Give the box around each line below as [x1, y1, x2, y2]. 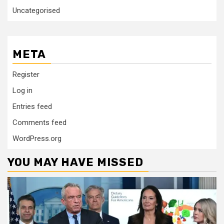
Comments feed [12, 117, 66, 127]
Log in [12, 85, 32, 95]
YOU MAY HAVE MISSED [7, 155, 143, 169]
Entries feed [12, 101, 52, 111]
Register [12, 69, 39, 79]
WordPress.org [12, 133, 61, 143]
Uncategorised [12, 5, 60, 15]
